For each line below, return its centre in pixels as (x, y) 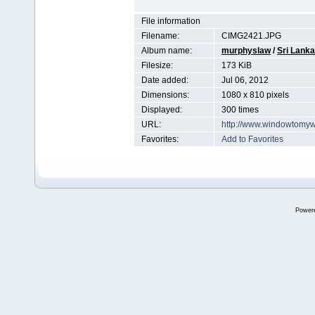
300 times (240, 110)
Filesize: (157, 65)
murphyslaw (246, 51)
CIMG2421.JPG (251, 36)
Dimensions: (165, 95)
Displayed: (162, 110)
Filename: (160, 36)
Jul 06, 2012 (245, 80)
